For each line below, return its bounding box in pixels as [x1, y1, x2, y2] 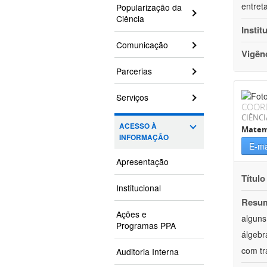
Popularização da [116, 1, 182, 14]
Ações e [116, 208, 147, 221]
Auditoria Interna [116, 246, 179, 258]
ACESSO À [119, 121, 157, 132]
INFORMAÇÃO [119, 132, 169, 143]
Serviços [116, 91, 148, 104]
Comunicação [116, 39, 168, 51]
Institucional [116, 182, 161, 194]
